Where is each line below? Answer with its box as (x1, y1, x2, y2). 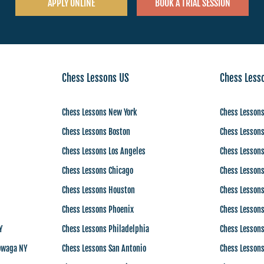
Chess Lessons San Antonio (61, 243, 146, 253)
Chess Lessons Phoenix (61, 204, 134, 214)
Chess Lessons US (61, 72, 129, 84)
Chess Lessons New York (61, 107, 137, 117)
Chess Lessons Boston (61, 127, 130, 137)
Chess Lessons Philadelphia (61, 224, 149, 234)
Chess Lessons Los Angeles (61, 146, 146, 156)
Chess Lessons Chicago (61, 166, 133, 176)
